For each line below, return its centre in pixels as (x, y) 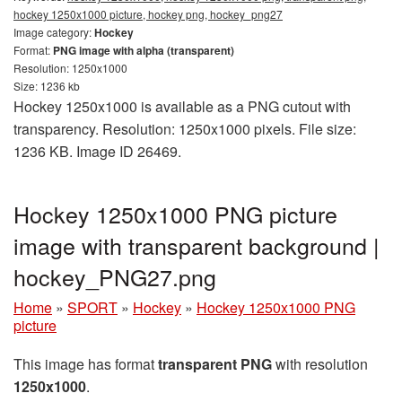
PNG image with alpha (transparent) (144, 50)
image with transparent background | (197, 245)
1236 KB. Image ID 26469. (97, 151)
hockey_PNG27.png (115, 276)
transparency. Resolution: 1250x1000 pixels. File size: (185, 128)
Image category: (54, 31)
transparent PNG (215, 363)
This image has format (86, 363)
